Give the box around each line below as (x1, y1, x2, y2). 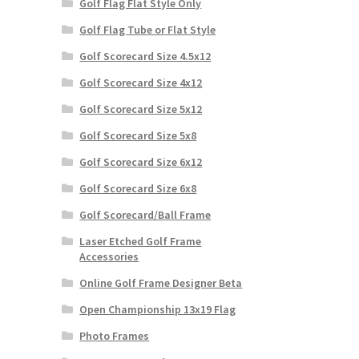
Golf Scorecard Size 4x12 (79, 75, 203, 90)
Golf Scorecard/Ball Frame (79, 207, 212, 222)
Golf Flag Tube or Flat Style (79, 22, 216, 37)
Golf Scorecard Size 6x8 (79, 180, 197, 196)
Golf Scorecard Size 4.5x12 (79, 48, 212, 63)
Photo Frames (79, 328, 150, 343)
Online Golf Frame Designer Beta (79, 275, 243, 290)
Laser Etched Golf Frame (79, 233, 202, 248)
